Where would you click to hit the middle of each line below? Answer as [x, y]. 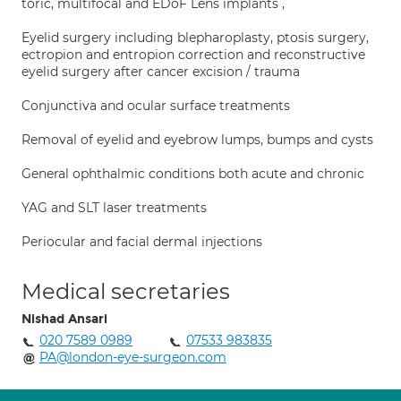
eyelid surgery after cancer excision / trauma [161, 72]
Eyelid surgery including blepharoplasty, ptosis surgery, [195, 38]
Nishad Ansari [64, 319]
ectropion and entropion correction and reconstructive [193, 55]
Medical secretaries [126, 291]
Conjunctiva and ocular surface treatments [156, 106]
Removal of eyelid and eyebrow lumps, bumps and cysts [197, 140]
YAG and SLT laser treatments [114, 208]
